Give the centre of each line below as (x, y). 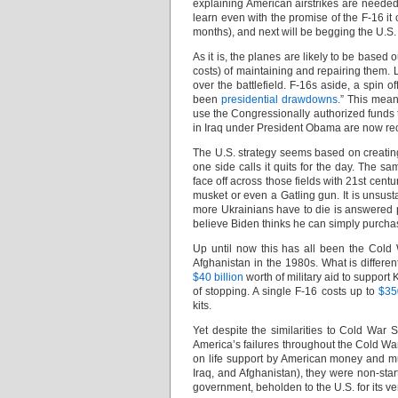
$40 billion (219, 277)
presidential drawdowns (279, 99)
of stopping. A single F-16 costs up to (286, 291)
